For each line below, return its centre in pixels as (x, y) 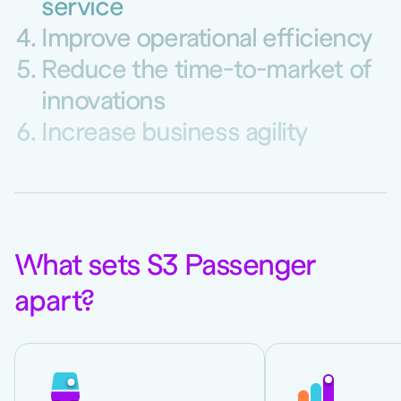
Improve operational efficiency (207, 39)
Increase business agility (175, 133)
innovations (103, 102)
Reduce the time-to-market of (206, 71)
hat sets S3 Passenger (179, 267)
